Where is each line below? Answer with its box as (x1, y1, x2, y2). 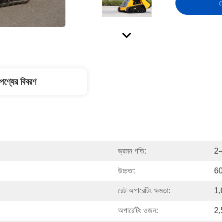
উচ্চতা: (118, 166, 136, 175)
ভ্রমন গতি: (118, 147, 146, 155)
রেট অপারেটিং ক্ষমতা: (118, 186, 170, 195)
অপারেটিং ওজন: (118, 206, 158, 215)
